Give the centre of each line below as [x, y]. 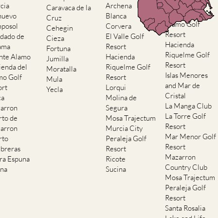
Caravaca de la [69, 8]
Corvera [119, 26]
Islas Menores [187, 75]
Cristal [176, 96]
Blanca [116, 16]
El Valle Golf [125, 36]
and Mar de [183, 85]
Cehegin [60, 28]
